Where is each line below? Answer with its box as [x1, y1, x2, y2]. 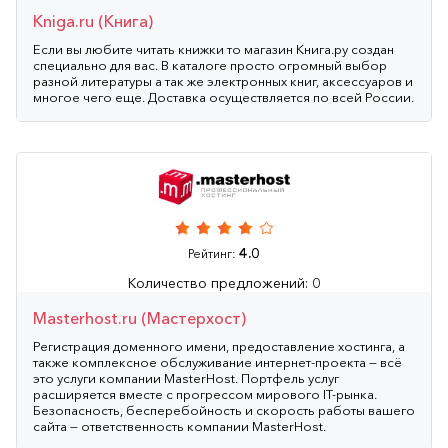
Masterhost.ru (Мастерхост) [33, 307, 246, 328]
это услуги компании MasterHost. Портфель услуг [33, 369, 339, 386]
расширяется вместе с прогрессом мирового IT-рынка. [33, 385, 377, 402]
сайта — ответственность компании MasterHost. [33, 417, 326, 434]
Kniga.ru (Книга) [33, 10, 153, 31]
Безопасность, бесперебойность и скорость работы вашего [33, 401, 415, 418]
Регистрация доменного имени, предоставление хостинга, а [33, 337, 405, 354]
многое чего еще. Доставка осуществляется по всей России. [33, 88, 414, 105]
